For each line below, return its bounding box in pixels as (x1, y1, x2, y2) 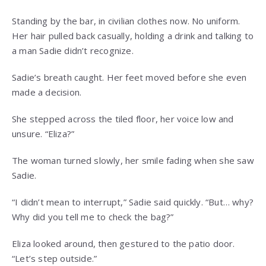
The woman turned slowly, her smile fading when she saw (12, 154, 254, 167)
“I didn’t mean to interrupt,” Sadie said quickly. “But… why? (12, 196, 254, 208)
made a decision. (12, 86, 82, 99)
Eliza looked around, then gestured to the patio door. (12, 237, 235, 250)
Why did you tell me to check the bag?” (12, 211, 174, 223)
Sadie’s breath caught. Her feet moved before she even (12, 71, 247, 84)
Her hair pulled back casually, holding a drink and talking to (12, 30, 254, 42)
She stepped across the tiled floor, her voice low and (12, 113, 234, 125)
